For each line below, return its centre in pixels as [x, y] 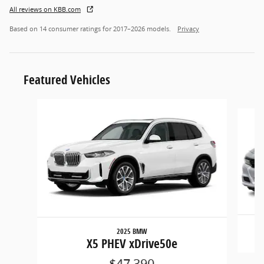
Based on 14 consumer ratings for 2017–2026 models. [91, 29]
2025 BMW [132, 231]
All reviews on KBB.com [45, 9]
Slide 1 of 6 [31, 104]
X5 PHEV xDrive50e [132, 243]
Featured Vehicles [67, 79]
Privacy [188, 29]
